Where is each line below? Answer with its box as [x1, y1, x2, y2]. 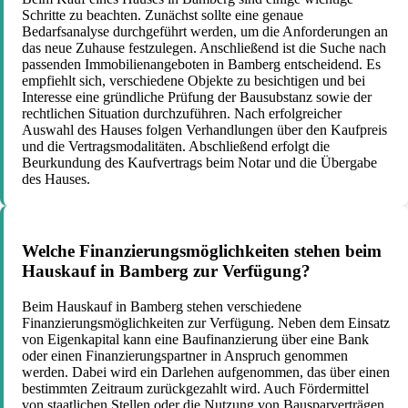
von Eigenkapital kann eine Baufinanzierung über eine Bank [22, 331, 369, 347]
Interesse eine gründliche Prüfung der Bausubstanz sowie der [22, 89, 372, 106]
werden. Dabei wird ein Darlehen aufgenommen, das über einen [22, 363, 390, 380]
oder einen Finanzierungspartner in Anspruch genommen [22, 347, 348, 363]
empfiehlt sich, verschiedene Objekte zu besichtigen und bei [22, 73, 365, 89]
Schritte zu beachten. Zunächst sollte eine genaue [22, 7, 303, 24]
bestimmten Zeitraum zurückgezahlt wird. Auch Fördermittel [22, 380, 369, 396]
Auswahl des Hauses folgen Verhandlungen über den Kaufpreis [22, 122, 387, 138]
